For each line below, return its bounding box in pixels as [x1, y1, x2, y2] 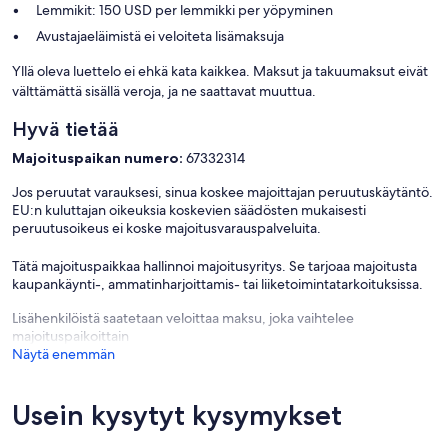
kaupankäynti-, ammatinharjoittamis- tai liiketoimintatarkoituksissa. [12, 275, 423, 294]
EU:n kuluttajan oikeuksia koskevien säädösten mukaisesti [12, 201, 366, 220]
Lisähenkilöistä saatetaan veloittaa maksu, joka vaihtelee [12, 309, 354, 328]
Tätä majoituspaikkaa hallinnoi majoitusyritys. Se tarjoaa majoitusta [12, 257, 417, 276]
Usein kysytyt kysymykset [12, 398, 342, 433]
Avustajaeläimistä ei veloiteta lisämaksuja [36, 27, 284, 46]
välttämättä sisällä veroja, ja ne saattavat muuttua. [12, 82, 316, 101]
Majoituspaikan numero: [12, 149, 186, 168]
